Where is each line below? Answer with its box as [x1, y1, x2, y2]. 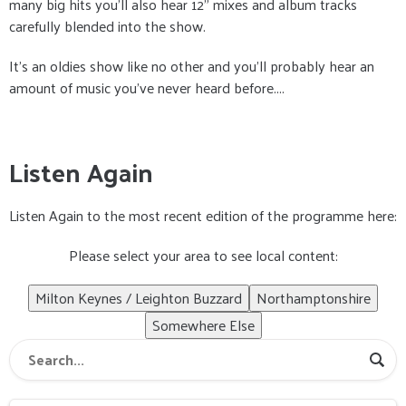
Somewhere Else [151, 312, 255, 338]
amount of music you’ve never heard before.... [9, 74, 285, 101]
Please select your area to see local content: [68, 242, 338, 268]
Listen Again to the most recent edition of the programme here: [9, 202, 397, 228]
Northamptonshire [256, 285, 371, 311]
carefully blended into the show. [9, 13, 206, 39]
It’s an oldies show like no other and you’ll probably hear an [9, 53, 374, 79]
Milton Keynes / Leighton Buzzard [35, 285, 242, 311]
